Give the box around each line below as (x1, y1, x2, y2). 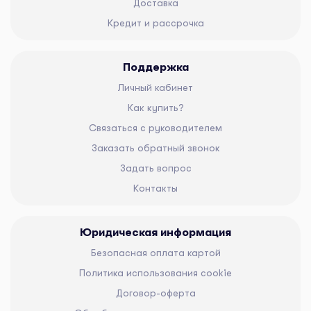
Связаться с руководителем (89, 121, 222, 133)
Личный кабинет (118, 81, 193, 93)
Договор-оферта (115, 287, 196, 299)
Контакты (133, 182, 178, 194)
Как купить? (127, 101, 184, 113)
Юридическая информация (80, 226, 231, 239)
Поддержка (122, 60, 189, 74)
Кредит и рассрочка (107, 17, 204, 28)
